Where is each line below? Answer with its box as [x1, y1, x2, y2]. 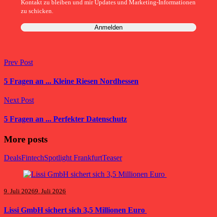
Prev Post [4, 58, 33, 66]
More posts [4, 134, 47, 144]
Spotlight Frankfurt [44, 154, 102, 162]
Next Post [4, 96, 34, 105]
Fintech [21, 154, 44, 162]
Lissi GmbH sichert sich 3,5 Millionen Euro [4, 205, 147, 214]
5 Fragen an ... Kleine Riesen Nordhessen [4, 77, 139, 85]
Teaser [102, 154, 122, 162]
